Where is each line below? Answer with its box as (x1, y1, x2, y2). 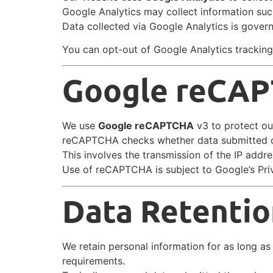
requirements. (62, 254, 125, 267)
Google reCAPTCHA (98, 119, 194, 132)
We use (62, 119, 98, 132)
